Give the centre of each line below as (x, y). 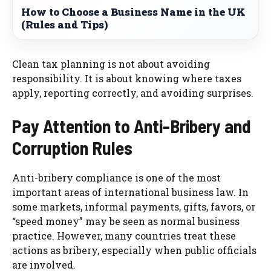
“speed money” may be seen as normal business (126, 221)
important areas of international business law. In (130, 192)
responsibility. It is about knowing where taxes (127, 78)
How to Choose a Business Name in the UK (133, 11)
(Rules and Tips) (64, 24)
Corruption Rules (72, 147)
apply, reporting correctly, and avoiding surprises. (133, 93)
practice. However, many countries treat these (124, 235)
